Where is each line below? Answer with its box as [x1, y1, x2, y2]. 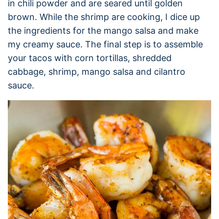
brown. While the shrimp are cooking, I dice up [8, 11, 200, 22]
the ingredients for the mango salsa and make [8, 25, 198, 36]
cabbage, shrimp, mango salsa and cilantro [8, 66, 185, 77]
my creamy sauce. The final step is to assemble [8, 39, 203, 49]
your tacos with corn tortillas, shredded [8, 52, 172, 63]
